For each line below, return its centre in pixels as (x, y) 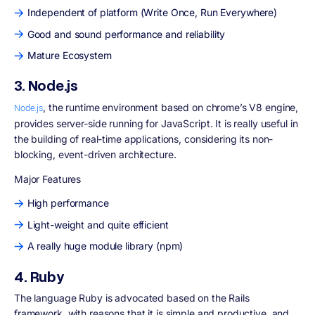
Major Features (48, 179)
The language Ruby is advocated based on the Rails (132, 298)
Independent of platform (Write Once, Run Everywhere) (152, 13)
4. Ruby (39, 276)
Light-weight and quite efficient (99, 224)
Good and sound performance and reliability (126, 34)
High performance (68, 203)
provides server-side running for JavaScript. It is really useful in (156, 123)
